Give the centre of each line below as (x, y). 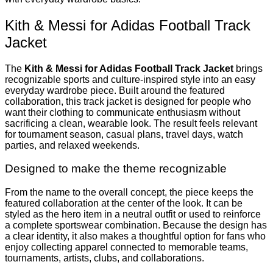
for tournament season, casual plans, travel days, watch (124, 134)
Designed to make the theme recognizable (116, 169)
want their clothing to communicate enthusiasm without (122, 112)
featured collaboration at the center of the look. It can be (124, 203)
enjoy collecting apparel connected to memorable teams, (126, 247)
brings (248, 68)
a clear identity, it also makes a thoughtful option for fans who (135, 236)
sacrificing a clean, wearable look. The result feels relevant (131, 123)
